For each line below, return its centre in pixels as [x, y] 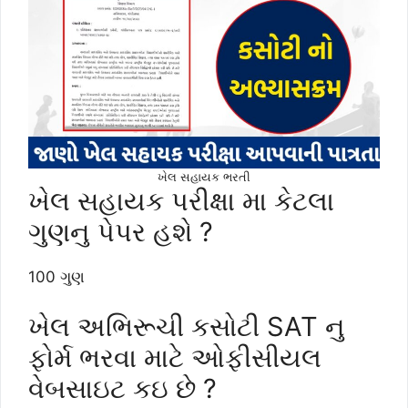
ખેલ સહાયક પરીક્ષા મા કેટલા [181, 200]
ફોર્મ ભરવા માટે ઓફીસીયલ [175, 358]
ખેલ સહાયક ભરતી [204, 176]
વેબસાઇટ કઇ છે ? [122, 389]
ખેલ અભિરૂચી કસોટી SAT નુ [187, 327]
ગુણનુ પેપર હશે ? [121, 231]
